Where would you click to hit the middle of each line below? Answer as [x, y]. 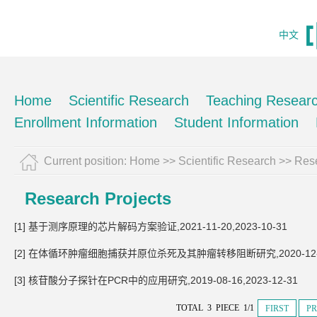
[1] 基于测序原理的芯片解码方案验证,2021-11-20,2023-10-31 [151, 226]
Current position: [87, 161]
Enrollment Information [86, 122]
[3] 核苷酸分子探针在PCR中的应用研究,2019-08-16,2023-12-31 [156, 280]
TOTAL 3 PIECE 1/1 [216, 308]
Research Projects [98, 198]
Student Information [236, 122]
